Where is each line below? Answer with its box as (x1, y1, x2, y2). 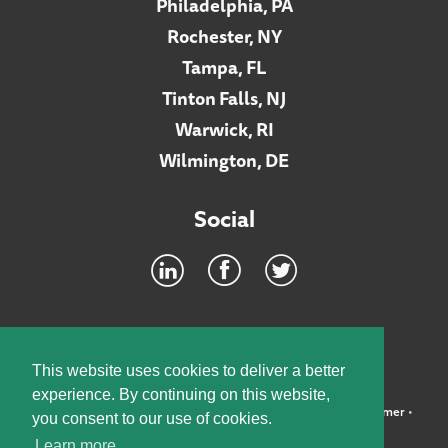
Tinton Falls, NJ (162, 83, 286, 112)
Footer (15, 329, 83, 362)
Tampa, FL (181, 52, 267, 81)
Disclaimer (345, 403, 405, 419)
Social (193, 203, 255, 236)
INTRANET (187, 339, 261, 356)
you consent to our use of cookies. (32, 410, 272, 428)
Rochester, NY (166, 21, 282, 50)
